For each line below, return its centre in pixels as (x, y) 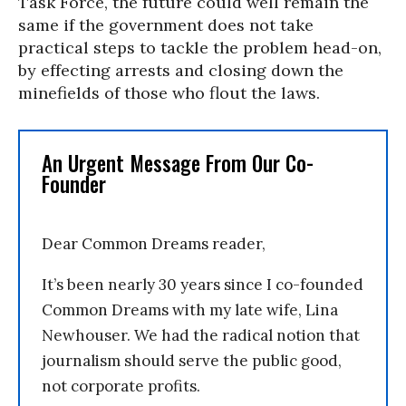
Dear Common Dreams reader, (154, 244)
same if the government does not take (166, 25)
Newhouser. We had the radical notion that (201, 335)
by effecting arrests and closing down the (181, 70)
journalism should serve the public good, (192, 361)
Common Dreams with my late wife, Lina (190, 310)
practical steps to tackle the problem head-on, (200, 48)
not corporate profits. (121, 386)
